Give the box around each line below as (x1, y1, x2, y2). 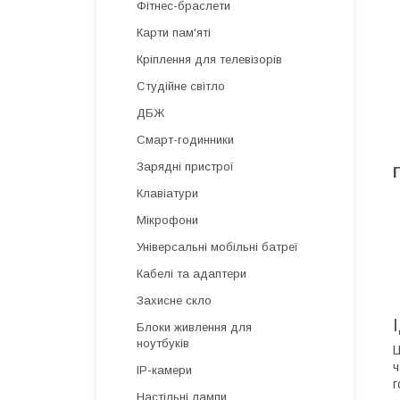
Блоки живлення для (137, 321, 252, 334)
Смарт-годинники (137, 133, 234, 146)
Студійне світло (137, 79, 225, 93)
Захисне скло (137, 294, 212, 307)
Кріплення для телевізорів (137, 53, 282, 66)
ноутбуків (137, 337, 189, 350)
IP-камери (137, 363, 192, 377)
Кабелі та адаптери (137, 267, 246, 280)
